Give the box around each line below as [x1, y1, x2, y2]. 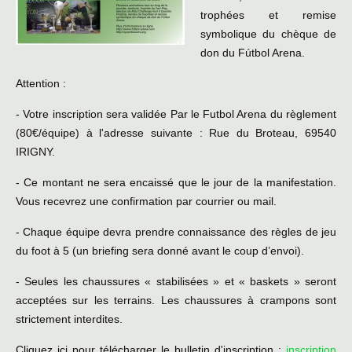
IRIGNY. [16, 145, 55, 159]
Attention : [16, 77, 66, 90]
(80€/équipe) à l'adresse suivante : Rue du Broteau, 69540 [16, 126, 336, 140]
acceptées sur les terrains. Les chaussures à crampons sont [16, 294, 336, 307]
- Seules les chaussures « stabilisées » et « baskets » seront [16, 275, 336, 288]
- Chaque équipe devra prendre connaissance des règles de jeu [16, 225, 336, 239]
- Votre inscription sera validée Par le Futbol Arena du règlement [16, 108, 336, 121]
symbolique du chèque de [200, 27, 336, 41]
